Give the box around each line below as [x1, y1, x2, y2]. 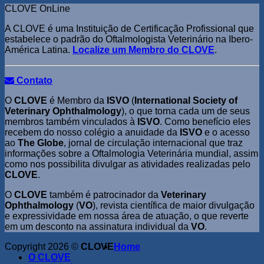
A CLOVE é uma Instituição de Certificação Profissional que [5, 23, 254, 34]
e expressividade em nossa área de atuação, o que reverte [5, 210, 249, 221]
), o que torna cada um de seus [121, 105, 250, 116]
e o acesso [202, 127, 250, 137]
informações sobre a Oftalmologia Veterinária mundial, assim [5, 148, 258, 159]
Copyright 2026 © [5, 241, 81, 252]
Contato [16, 75, 52, 85]
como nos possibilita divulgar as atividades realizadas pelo [5, 159, 250, 169]
